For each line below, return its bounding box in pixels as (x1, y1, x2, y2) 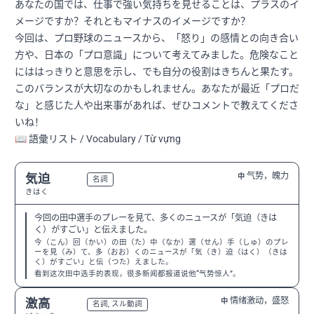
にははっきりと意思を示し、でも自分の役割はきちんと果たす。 (15, 66, 299, 78)
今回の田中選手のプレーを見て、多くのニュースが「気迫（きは (34, 212, 277, 223)
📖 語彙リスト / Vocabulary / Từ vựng (15, 133, 181, 145)
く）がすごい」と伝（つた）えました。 (34, 257, 173, 266)
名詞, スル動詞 (93, 299, 142, 309)
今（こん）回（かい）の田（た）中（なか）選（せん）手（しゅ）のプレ (34, 237, 289, 247)
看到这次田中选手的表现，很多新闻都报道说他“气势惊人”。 (34, 269, 240, 279)
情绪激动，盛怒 (230, 296, 289, 306)
